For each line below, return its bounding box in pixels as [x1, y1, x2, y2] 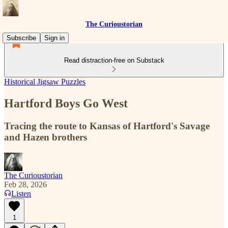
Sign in [44, 34, 65, 42]
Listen [11, 189, 31, 198]
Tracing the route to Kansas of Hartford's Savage [4, 120, 210, 131]
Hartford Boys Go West [4, 96, 128, 110]
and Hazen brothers [4, 131, 87, 142]
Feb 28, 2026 [4, 180, 47, 189]
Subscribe [7, 34, 36, 42]
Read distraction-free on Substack [64, 56, 164, 64]
